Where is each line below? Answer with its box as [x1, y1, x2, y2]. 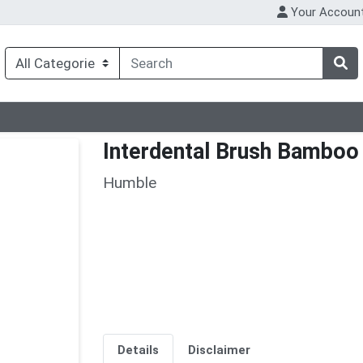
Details [117, 343, 159, 358]
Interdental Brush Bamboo [103, 139, 359, 165]
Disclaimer [187, 343, 250, 358]
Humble [103, 173, 156, 192]
